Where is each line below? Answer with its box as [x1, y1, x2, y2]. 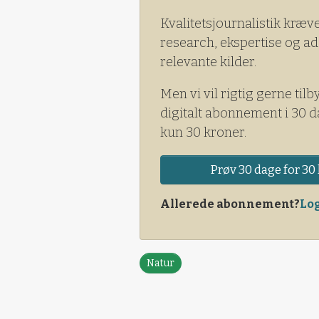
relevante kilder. [160, 53, 256, 70]
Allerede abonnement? [160, 197, 300, 211]
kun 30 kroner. [160, 124, 246, 140]
